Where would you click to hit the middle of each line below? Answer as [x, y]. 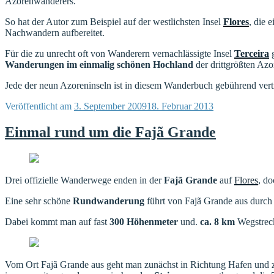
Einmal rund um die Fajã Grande [110, 132]
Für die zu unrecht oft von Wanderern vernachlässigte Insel [120, 54]
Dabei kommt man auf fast [57, 221]
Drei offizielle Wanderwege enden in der [84, 180]
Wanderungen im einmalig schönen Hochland [99, 65]
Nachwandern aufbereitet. [55, 33]
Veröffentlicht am [38, 106]
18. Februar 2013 [180, 106]
